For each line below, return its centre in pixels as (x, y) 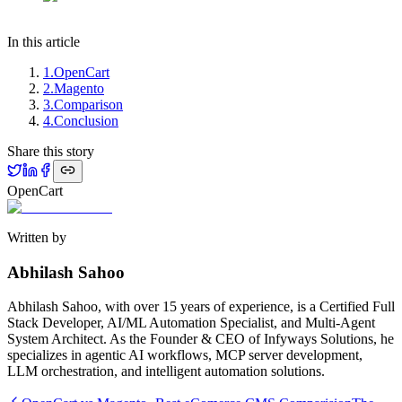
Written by (37, 237)
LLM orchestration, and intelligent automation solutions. (166, 371)
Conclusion (86, 120)
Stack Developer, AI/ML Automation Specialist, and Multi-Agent (191, 323)
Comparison (88, 104)
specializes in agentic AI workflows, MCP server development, (185, 355)
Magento (79, 88)
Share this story (51, 151)
